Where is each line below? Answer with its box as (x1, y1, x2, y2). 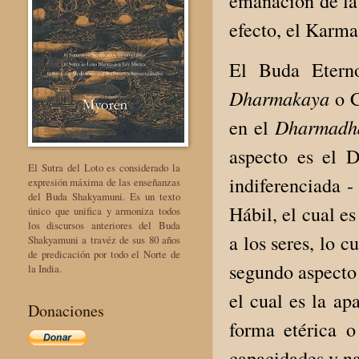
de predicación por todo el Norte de (28, 246, 180, 261)
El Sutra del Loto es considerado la (28, 159, 180, 175)
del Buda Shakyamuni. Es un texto (28, 188, 180, 204)
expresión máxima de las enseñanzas (28, 174, 180, 189)
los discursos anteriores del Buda (28, 217, 180, 232)
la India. (28, 260, 62, 276)
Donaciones (28, 299, 104, 321)
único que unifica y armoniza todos (28, 203, 180, 218)
